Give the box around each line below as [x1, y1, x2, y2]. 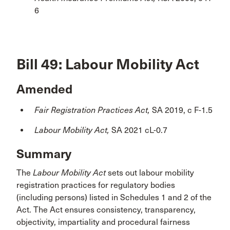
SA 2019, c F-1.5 [152, 105, 213, 116]
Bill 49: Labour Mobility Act [16, 55, 199, 73]
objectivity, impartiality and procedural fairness [16, 217, 190, 227]
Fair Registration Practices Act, [34, 105, 152, 116]
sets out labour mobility [106, 168, 194, 178]
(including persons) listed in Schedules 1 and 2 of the [16, 193, 212, 203]
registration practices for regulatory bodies [16, 180, 175, 190]
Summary [16, 146, 71, 162]
